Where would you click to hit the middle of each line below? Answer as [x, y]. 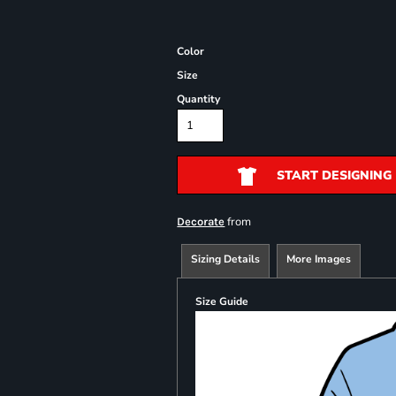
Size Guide [222, 301]
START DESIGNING [334, 176]
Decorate [201, 221]
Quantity [199, 99]
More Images [319, 259]
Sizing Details [226, 259]
